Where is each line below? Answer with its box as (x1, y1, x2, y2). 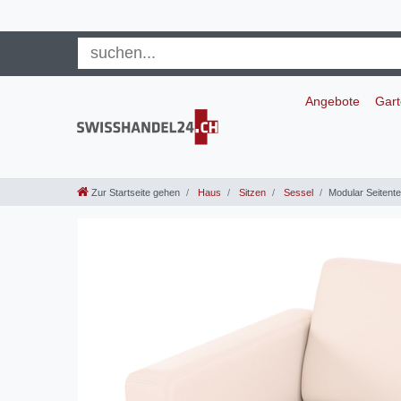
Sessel (281, 187, 313, 199)
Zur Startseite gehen (91, 187, 180, 199)
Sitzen (236, 187, 266, 199)
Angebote (304, 93, 360, 108)
